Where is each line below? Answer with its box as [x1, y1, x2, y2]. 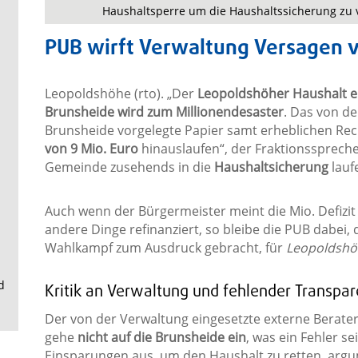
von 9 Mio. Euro [44, 140, 138, 158]
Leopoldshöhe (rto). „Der [44, 85, 197, 103]
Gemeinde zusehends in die [44, 158, 214, 177]
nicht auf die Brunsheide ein [77, 328, 246, 347]
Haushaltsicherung [213, 158, 328, 177]
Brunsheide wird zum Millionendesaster [44, 103, 284, 121]
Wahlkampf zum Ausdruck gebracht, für [44, 239, 286, 257]
